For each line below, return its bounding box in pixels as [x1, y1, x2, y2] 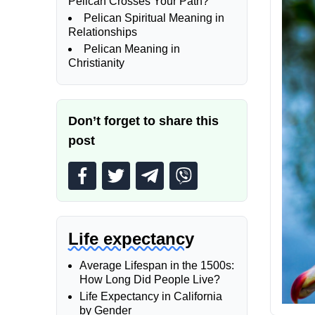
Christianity [68, 57, 124, 69]
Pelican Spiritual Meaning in [84, 12, 224, 24]
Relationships [68, 26, 137, 38]
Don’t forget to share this [68, 114, 219, 128]
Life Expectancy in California [79, 290, 222, 302]
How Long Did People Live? [79, 274, 220, 285]
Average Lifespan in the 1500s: [79, 259, 234, 271]
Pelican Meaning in [84, 43, 180, 55]
